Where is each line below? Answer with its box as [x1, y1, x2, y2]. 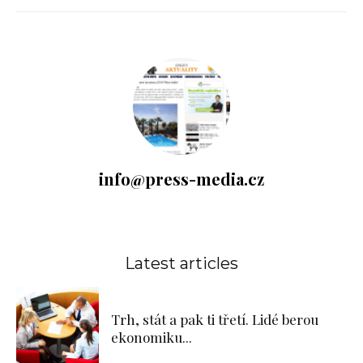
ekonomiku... [111, 327, 192, 346]
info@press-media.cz [99, 167, 264, 190]
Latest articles [125, 253, 238, 273]
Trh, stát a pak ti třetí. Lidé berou [111, 310, 318, 328]
